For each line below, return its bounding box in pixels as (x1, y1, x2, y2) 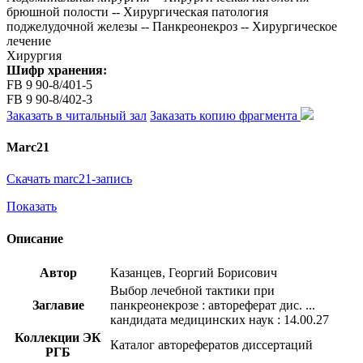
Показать (6, 199, 57, 214)
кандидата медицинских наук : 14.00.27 (110, 312, 329, 327)
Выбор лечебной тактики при (110, 283, 275, 297)
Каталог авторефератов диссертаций (110, 337, 313, 352)
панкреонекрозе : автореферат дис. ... (110, 297, 315, 312)
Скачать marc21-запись (6, 172, 132, 186)
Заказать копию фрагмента (150, 108, 301, 122)
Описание (6, 231, 63, 246)
